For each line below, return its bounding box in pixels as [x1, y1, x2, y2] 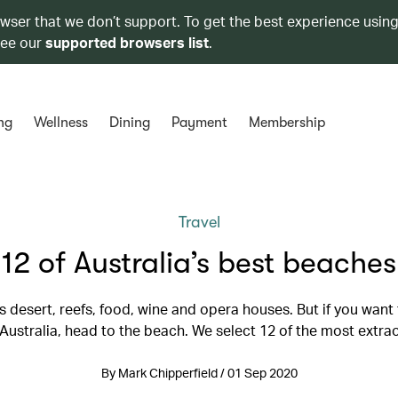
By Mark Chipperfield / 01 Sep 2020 [100, 365, 298, 380]
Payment [171, 115, 227, 131]
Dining [108, 115, 150, 131]
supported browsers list [45, 33, 209, 52]
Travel [178, 213, 220, 231]
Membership [248, 115, 325, 131]
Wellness [33, 115, 88, 131]
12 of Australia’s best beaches [2, 245, 396, 280]
